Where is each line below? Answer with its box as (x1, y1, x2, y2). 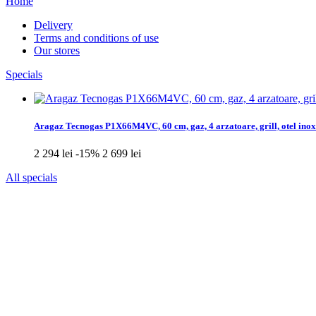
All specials (6, 171, 57, 184)
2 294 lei (34, 147, 75, 160)
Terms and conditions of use (34, 32, 159, 44)
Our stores (34, 44, 80, 56)
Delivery (34, 19, 73, 31)
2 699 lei (102, 147, 141, 160)
